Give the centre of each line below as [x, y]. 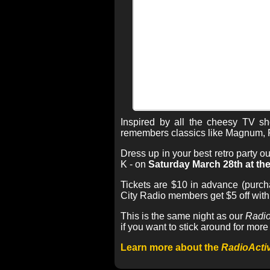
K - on [134, 164]
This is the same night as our [183, 216]
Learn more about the [171, 247]
